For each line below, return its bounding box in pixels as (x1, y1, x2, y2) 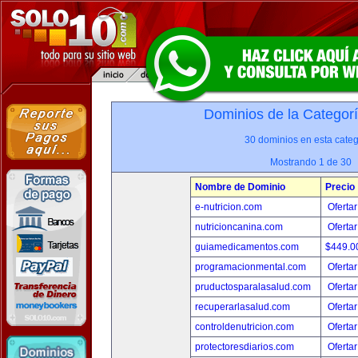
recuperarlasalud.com (195, 301, 290, 312)
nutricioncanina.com (195, 221, 283, 233)
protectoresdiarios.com (195, 341, 294, 352)
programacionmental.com (195, 261, 306, 272)
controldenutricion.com (195, 321, 294, 332)
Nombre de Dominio (195, 181, 285, 193)
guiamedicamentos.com (195, 241, 299, 253)
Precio (325, 181, 355, 193)
